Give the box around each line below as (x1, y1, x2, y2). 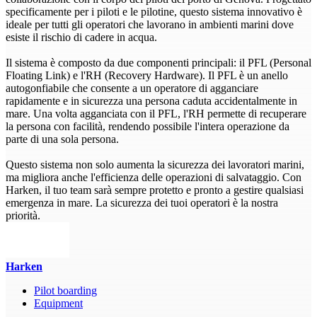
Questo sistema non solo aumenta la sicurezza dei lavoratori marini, (6, 158, 304, 171)
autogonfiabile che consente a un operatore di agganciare (6, 81, 258, 94)
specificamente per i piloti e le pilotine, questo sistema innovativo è (6, 5, 302, 18)
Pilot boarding (34, 284, 97, 296)
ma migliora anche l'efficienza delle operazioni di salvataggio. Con (6, 171, 301, 183)
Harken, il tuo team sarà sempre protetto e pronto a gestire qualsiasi (6, 183, 304, 196)
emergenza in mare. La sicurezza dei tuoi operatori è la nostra (6, 196, 278, 209)
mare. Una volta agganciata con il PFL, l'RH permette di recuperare (6, 107, 306, 120)
